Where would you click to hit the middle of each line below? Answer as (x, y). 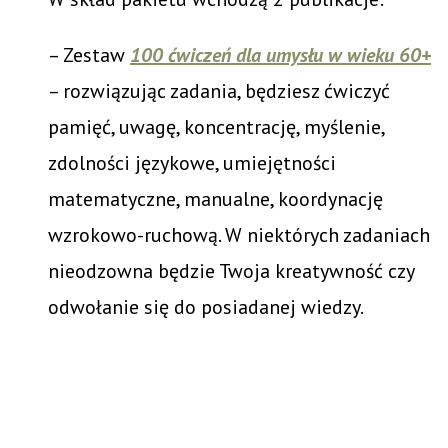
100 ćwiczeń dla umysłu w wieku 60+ (280, 54)
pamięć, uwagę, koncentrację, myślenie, (216, 126)
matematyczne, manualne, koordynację (215, 198)
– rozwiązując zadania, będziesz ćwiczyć (219, 90)
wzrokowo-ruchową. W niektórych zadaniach (239, 234)
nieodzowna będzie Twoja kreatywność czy (231, 270)
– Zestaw (89, 54)
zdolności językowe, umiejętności (192, 162)
